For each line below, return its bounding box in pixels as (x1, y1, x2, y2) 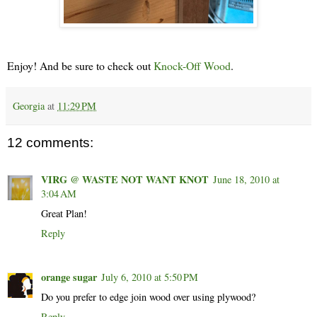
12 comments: (7, 135, 93, 151)
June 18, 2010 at (213, 172, 279, 186)
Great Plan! (41, 206, 87, 220)
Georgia (13, 99, 45, 113)
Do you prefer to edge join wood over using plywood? (41, 289, 255, 304)
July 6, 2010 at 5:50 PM (101, 270, 198, 284)
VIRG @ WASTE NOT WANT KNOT (41, 171, 209, 187)
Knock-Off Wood (154, 58, 231, 74)
